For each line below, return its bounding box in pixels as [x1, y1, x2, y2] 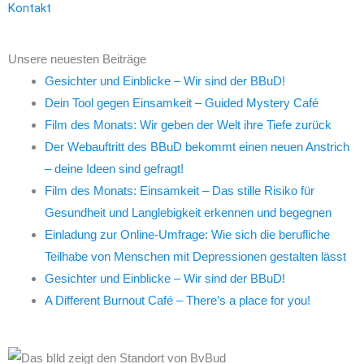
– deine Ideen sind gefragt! [45, 161, 184, 175]
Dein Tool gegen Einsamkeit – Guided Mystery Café [45, 95, 318, 110]
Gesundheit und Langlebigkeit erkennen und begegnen [45, 205, 331, 219]
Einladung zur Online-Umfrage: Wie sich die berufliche [45, 227, 330, 241]
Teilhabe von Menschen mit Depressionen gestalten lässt [45, 249, 346, 263]
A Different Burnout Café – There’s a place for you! [45, 292, 310, 307]
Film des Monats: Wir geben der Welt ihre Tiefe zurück [45, 117, 331, 132]
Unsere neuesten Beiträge [8, 51, 146, 66]
